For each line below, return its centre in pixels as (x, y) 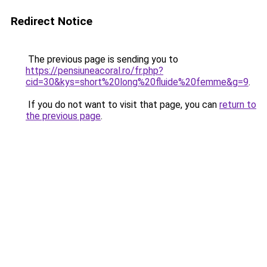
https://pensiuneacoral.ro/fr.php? (94, 71)
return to (238, 105)
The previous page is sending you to (102, 59)
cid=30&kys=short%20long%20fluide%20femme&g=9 (137, 82)
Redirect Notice (52, 21)
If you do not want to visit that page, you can (122, 105)
